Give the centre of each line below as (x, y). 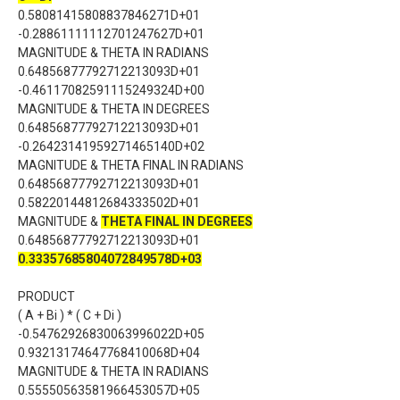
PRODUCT (46, 296)
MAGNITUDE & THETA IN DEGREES (114, 109)
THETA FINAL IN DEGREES (177, 221)
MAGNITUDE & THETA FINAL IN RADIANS (131, 165)
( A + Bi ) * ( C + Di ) (70, 315)
